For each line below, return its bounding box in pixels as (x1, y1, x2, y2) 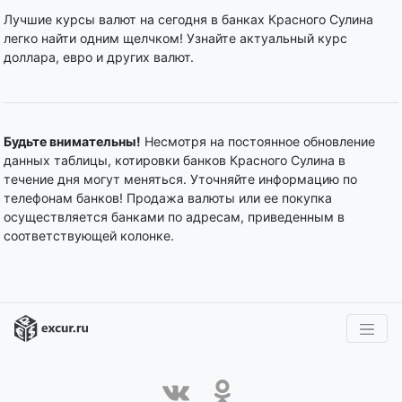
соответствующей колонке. (4, 228, 174, 243)
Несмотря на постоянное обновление (141, 134, 375, 149)
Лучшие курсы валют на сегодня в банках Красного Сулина (4, 12, 373, 27)
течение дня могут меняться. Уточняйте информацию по (4, 171, 357, 187)
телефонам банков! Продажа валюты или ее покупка (4, 190, 332, 205)
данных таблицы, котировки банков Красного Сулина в (4, 153, 345, 168)
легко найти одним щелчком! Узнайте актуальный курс (4, 31, 347, 46)
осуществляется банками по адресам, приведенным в (4, 209, 345, 224)
